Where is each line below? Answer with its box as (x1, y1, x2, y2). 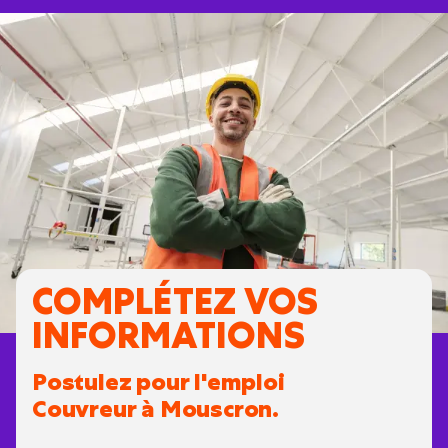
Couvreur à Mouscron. (32, 393, 280, 425)
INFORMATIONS (32, 312, 305, 359)
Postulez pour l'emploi (32, 366, 285, 398)
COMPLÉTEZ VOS (32, 278, 318, 325)
